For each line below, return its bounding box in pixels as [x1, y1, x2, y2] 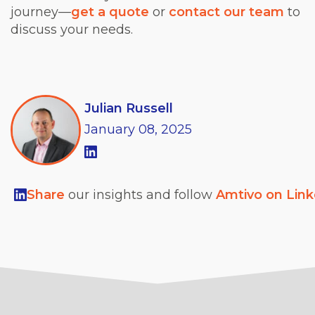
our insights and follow [68, 186, 216, 202]
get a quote [71, 4, 149, 20]
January [84, 121, 135, 137]
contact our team [169, 4, 284, 20]
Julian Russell [84, 100, 173, 116]
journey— [11, 4, 71, 20]
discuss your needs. [11, 21, 133, 37]
